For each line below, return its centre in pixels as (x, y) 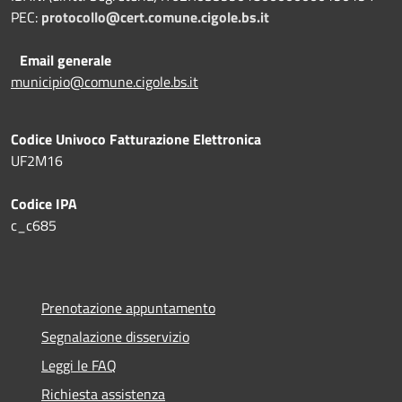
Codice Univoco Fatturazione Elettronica (136, 139)
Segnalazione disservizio (115, 336)
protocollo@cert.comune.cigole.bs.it (155, 17)
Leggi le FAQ (79, 365)
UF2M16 (37, 160)
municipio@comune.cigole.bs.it (105, 81)
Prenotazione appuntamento (128, 307)
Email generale (66, 60)
